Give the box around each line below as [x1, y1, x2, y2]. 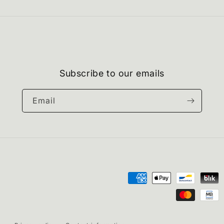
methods [111, 187, 146, 198]
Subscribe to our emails [59, 68, 164, 79]
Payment [111, 173, 146, 184]
